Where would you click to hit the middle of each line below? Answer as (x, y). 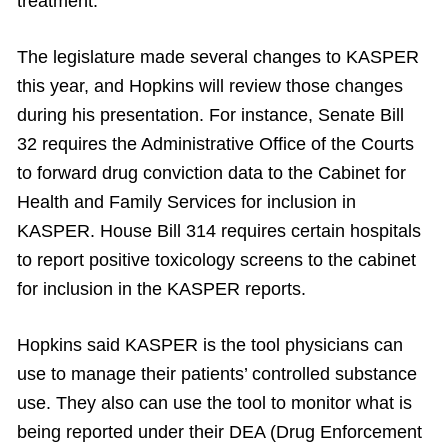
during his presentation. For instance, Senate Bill (210, 115)
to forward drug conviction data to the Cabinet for (211, 173)
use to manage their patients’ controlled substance (217, 374)
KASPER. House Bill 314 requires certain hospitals (219, 231)
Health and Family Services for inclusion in (186, 202)
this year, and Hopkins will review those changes (210, 86)
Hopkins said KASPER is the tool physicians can (210, 345)
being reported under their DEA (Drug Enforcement (219, 432)
